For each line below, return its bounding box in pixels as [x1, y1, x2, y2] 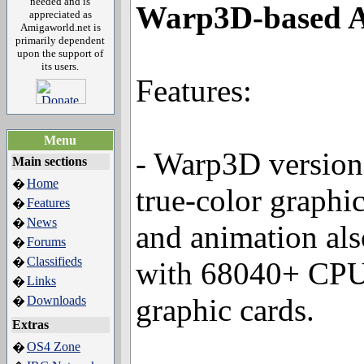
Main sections [12, 154, 87, 168]
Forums [27, 235, 66, 249]
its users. [41, 60, 80, 72]
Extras [12, 318, 49, 331]
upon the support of [17, 47, 104, 59]
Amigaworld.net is [20, 21, 101, 33]
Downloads [27, 293, 86, 307]
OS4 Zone [27, 340, 80, 353]
